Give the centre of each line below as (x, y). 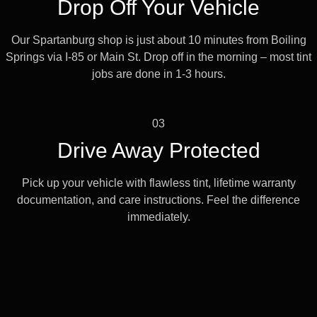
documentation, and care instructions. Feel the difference (158, 200)
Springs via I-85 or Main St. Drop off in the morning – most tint (158, 57)
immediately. (158, 217)
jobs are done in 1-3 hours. (158, 74)
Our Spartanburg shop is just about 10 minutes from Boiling (158, 40)
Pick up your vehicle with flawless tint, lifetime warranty (158, 183)
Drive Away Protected (158, 151)
